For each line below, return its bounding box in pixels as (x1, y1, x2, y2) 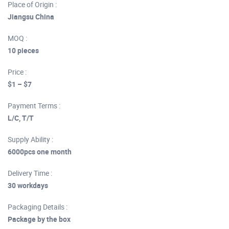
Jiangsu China (8, 11, 54, 21)
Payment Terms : (8, 100, 60, 110)
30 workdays (8, 180, 48, 190)
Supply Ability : (8, 134, 53, 144)
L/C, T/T (8, 112, 34, 123)
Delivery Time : (8, 168, 52, 178)
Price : (8, 66, 27, 77)
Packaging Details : (8, 201, 67, 212)
